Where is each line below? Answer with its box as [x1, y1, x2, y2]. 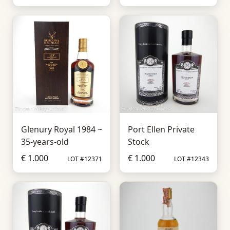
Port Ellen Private [128, 124, 195, 135]
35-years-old [21, 136, 69, 147]
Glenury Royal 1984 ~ [21, 124, 102, 135]
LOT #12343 [174, 155, 209, 163]
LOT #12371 [67, 155, 102, 163]
